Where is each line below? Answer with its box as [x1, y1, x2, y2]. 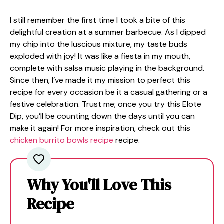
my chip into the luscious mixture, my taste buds [10, 39, 187, 49]
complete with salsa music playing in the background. [10, 63, 204, 73]
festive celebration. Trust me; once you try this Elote [10, 99, 201, 109]
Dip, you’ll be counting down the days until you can [10, 111, 195, 121]
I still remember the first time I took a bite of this [10, 15, 185, 25]
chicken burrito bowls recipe [10, 135, 113, 145]
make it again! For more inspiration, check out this [10, 123, 190, 133]
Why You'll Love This [27, 174, 171, 196]
